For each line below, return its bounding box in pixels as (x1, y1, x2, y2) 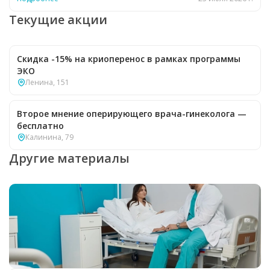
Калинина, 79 (25, 132, 74, 143)
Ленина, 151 (25, 77, 69, 88)
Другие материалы (9, 150, 130, 167)
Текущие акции (9, 11, 107, 28)
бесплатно (17, 120, 64, 132)
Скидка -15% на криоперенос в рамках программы (17, 53, 240, 65)
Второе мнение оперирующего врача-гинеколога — (17, 108, 246, 120)
